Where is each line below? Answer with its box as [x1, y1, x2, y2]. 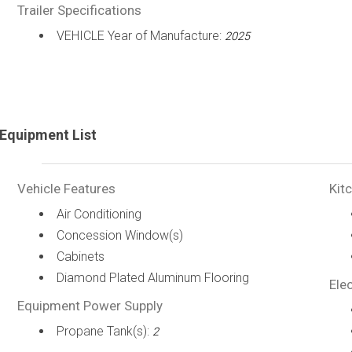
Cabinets [56, 249, 104, 264]
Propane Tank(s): [56, 324, 152, 339]
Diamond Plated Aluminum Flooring [56, 270, 249, 285]
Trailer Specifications [16, 2, 141, 18]
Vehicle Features [16, 181, 115, 196]
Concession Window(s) [56, 228, 183, 243]
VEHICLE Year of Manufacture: [56, 28, 225, 43]
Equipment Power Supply [16, 298, 163, 313]
